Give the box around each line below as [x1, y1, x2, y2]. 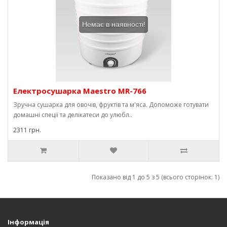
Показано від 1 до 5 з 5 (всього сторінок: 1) [92, 173, 219, 181]
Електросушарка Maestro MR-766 [13, 86, 146, 96]
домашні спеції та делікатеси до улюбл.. [13, 110, 132, 119]
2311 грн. [13, 126, 41, 134]
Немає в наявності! [82, 20, 145, 28]
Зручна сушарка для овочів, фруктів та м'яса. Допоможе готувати [13, 100, 209, 109]
